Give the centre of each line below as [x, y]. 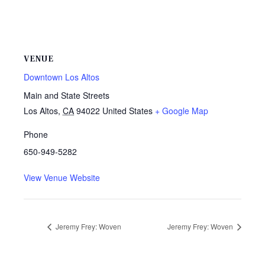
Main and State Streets [67, 95]
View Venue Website [62, 177]
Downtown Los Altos [62, 77]
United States [127, 111]
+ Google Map [182, 111]
